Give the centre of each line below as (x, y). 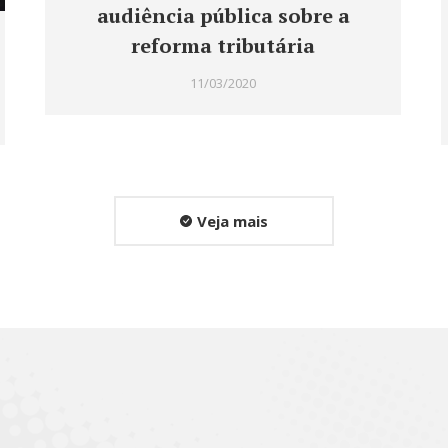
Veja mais (232, 220)
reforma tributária (223, 46)
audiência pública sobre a (223, 16)
